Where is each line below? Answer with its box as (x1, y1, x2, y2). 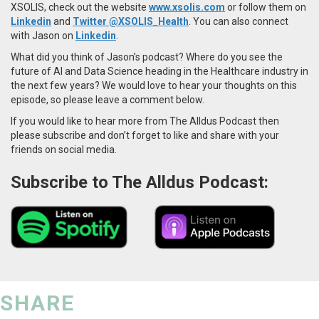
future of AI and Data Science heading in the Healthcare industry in (11, 65, 308, 77)
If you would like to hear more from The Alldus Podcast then (11, 115, 279, 127)
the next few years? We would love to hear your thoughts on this (11, 79, 297, 91)
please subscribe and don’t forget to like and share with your (11, 129, 279, 141)
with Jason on (11, 29, 75, 41)
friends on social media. (11, 143, 117, 155)
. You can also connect (189, 15, 288, 27)
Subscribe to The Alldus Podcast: (11, 172, 273, 192)
